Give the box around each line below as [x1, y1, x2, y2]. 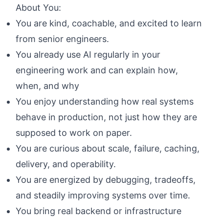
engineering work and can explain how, [16, 65, 178, 75]
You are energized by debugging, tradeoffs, [16, 174, 196, 185]
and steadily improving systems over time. [16, 190, 190, 200]
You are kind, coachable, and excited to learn [16, 18, 202, 28]
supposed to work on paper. [16, 127, 132, 138]
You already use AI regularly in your [16, 49, 160, 60]
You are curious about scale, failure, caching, [16, 143, 199, 153]
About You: [16, 2, 61, 13]
